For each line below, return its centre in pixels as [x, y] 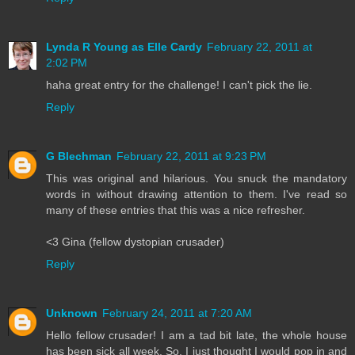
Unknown [72, 313]
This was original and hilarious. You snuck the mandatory [197, 179]
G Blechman [79, 157]
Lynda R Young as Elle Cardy [124, 47]
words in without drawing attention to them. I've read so [197, 195]
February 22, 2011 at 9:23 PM [191, 157]
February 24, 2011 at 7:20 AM [177, 313]
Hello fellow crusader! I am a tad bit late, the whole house [197, 336]
